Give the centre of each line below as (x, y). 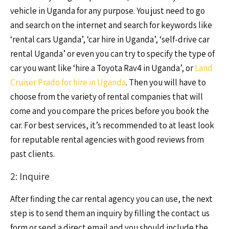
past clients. (32, 154)
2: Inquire (30, 176)
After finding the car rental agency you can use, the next (111, 199)
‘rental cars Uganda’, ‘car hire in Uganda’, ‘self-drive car (110, 39)
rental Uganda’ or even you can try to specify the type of (112, 54)
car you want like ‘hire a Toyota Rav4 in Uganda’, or (102, 68)
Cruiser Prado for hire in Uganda (68, 82)
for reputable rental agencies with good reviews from (107, 140)
